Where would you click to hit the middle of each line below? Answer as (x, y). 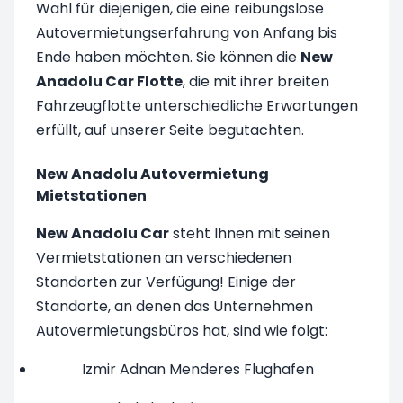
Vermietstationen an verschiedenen (164, 257)
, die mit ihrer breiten (256, 81)
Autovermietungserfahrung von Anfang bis (187, 32)
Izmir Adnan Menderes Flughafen (197, 369)
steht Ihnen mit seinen (250, 233)
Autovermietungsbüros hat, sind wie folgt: (182, 330)
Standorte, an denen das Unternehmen (175, 306)
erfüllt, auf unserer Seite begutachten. (170, 130)
